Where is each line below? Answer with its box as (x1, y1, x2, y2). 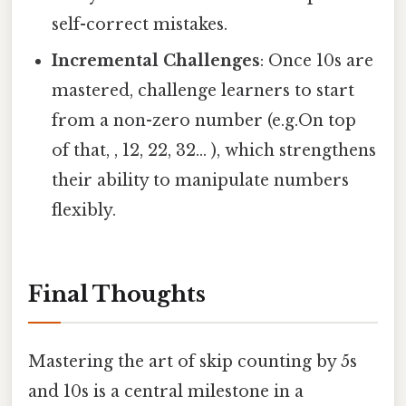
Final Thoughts (28, 281, 206, 308)
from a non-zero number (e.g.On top (52, 111, 357, 131)
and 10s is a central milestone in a (28, 382, 304, 402)
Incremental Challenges (52, 51, 261, 72)
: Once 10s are (260, 51, 374, 72)
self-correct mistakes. (52, 14, 228, 35)
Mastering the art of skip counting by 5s (28, 352, 357, 372)
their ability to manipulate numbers (52, 170, 350, 191)
